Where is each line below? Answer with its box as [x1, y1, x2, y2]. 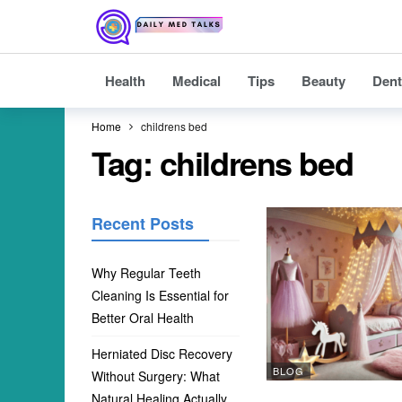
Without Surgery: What [92, 367, 220, 385]
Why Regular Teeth [92, 264, 201, 282]
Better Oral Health [92, 309, 194, 327]
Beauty [301, 71, 345, 91]
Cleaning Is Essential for [92, 286, 229, 304]
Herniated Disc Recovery [92, 345, 232, 363]
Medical [172, 71, 221, 91]
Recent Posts [92, 212, 194, 235]
